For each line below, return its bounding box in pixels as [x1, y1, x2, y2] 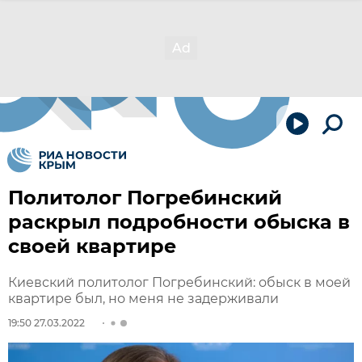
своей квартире [8, 234, 176, 258]
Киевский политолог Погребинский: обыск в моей [8, 275, 351, 290]
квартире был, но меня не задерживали [8, 291, 279, 306]
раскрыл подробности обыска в [8, 210, 350, 234]
